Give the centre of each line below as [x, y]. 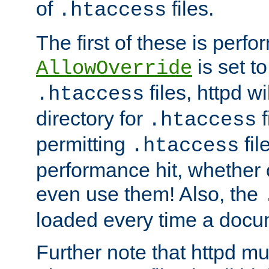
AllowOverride [114, 69]
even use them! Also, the [150, 194]
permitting [83, 144]
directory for [92, 119]
